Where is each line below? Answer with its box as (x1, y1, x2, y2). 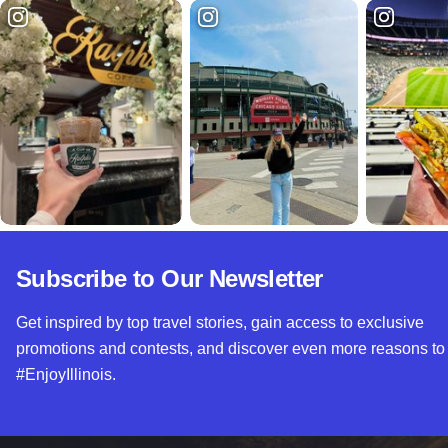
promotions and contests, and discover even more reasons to (16, 340, 445, 358)
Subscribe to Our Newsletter (16, 265, 323, 293)
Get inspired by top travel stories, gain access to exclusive (16, 314, 424, 332)
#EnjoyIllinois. (16, 366, 116, 384)
